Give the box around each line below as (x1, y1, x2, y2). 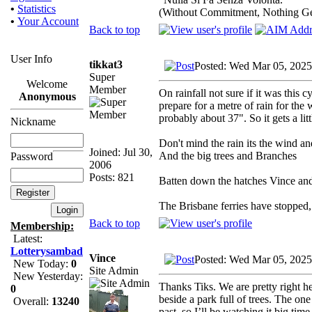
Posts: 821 (89, 171, 134, 183)
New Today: (10, 258, 71, 270)
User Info (10, 53, 52, 65)
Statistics (17, 3, 56, 15)
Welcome (26, 78, 68, 90)
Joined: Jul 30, (89, 146, 153, 158)
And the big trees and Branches (159, 149, 297, 162)
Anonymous (18, 91, 76, 102)
